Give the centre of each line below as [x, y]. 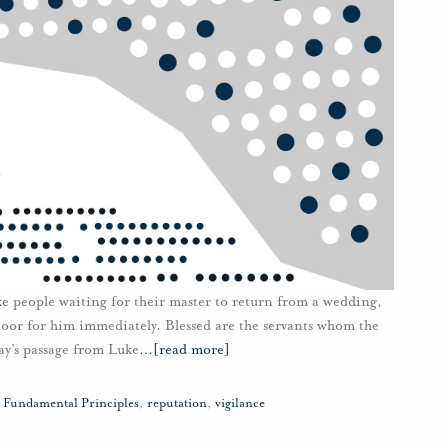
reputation [177, 403]
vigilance [240, 403]
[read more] [191, 350]
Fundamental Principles [71, 403]
